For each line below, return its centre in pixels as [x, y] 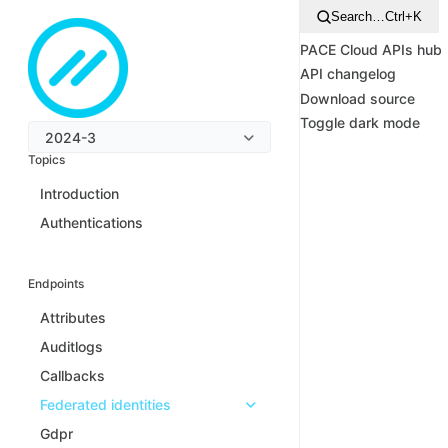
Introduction [79, 193]
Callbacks [72, 375]
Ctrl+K [403, 16]
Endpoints [56, 283]
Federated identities [105, 404]
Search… [358, 16]
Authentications [91, 222]
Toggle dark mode [360, 122]
